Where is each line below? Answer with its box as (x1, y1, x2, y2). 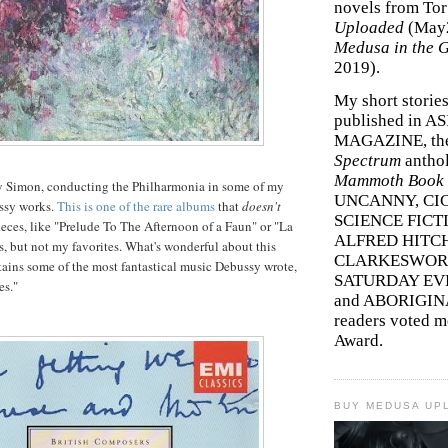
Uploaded (334, 18, 408, 38)
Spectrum (334, 151, 405, 171)
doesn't (242, 196, 281, 215)
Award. (334, 331, 383, 351)
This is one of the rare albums (57, 196, 215, 215)
